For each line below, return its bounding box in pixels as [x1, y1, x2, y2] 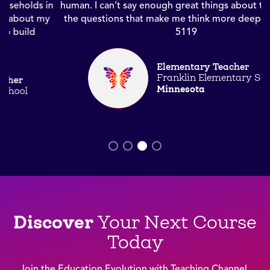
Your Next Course [93, 211, 257, 233]
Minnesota [105, 83, 154, 96]
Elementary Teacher [105, 61, 198, 73]
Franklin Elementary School [105, 72, 233, 84]
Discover [13, 210, 93, 234]
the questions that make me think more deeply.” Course [12, 12, 258, 25]
